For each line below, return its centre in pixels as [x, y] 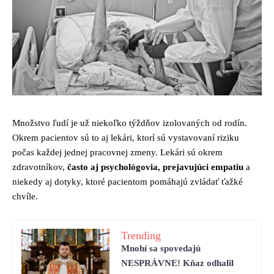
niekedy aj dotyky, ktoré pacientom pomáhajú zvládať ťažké [128, 182]
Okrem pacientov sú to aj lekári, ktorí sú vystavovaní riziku [126, 138]
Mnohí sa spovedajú [161, 248]
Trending [141, 235]
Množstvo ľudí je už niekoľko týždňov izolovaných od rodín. [130, 123]
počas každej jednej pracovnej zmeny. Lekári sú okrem [117, 153]
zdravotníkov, [40, 167]
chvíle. [25, 197]
